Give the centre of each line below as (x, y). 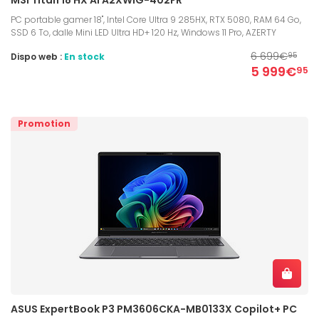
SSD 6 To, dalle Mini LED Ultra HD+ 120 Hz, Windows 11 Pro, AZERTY (143, 32)
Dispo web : (37, 56)
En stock (84, 56)
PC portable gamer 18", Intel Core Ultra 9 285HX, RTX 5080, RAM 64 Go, (156, 19)
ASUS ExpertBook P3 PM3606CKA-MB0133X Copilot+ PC (154, 309)
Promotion (44, 123)
